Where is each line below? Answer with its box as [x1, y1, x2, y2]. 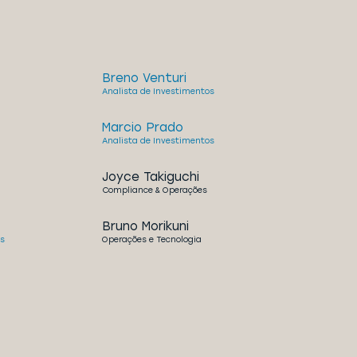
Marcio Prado [101, 120, 183, 135]
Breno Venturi [101, 71, 186, 85]
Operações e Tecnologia [101, 234, 202, 245]
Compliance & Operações [101, 185, 207, 195]
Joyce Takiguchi [101, 170, 199, 184]
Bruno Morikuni [101, 219, 189, 233]
